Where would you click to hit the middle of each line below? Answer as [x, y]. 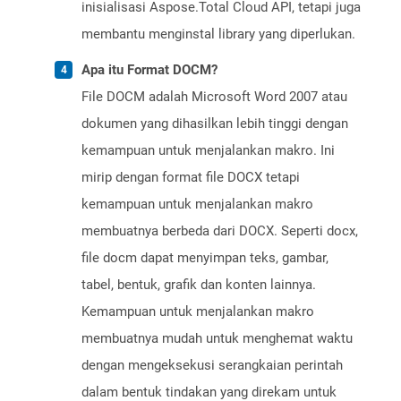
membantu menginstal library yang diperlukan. [218, 34]
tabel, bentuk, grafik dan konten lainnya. [199, 285]
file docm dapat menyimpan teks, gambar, [205, 258]
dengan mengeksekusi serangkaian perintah [212, 366]
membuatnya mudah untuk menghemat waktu [217, 339]
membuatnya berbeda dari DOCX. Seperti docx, [220, 231]
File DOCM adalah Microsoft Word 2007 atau [214, 97]
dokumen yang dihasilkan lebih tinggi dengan [215, 124]
